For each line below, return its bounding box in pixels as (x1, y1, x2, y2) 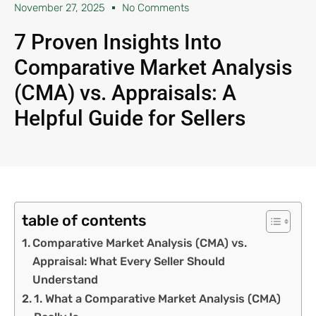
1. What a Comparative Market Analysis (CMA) (34, 292, 281, 305)
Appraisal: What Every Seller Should (32, 255, 226, 268)
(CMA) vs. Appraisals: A (14, 80, 236, 105)
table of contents (22, 212, 146, 229)
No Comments (122, 1, 189, 14)
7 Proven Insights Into (14, 30, 221, 54)
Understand (32, 273, 99, 286)
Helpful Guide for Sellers (14, 106, 245, 130)
